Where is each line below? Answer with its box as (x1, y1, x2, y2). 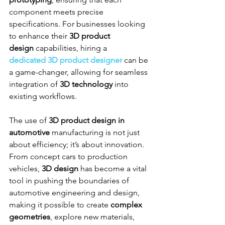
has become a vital (78, 163, 149, 173)
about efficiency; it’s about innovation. (9, 139, 146, 149)
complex (110, 199, 144, 209)
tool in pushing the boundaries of (9, 175, 131, 185)
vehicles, (9, 163, 42, 173)
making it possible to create (9, 199, 110, 209)
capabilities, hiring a (34, 43, 109, 53)
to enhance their (9, 31, 69, 41)
